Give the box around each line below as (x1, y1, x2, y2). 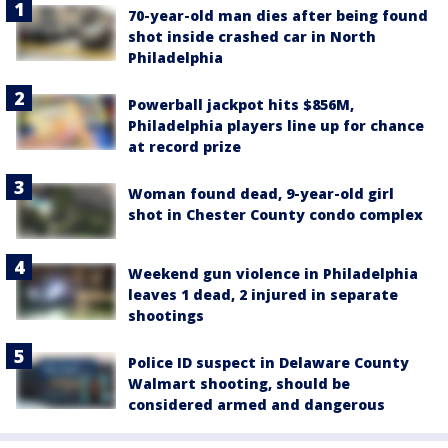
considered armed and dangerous (128, 395, 385, 415)
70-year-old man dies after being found (128, 6, 428, 26)
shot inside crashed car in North (128, 27, 376, 47)
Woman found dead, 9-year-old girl (128, 184, 394, 204)
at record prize (128, 137, 241, 157)
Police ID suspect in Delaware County (128, 353, 409, 373)
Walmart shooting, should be (128, 374, 350, 394)
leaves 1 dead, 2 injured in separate (128, 285, 398, 305)
